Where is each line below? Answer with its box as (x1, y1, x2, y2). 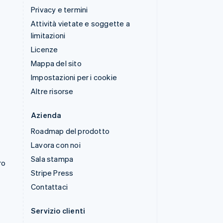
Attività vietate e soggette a (31, 18, 130, 28)
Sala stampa (31, 154, 74, 164)
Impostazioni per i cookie (31, 72, 117, 82)
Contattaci (31, 182, 68, 192)
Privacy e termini (31, 4, 88, 14)
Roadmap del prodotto (31, 126, 110, 136)
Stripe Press (31, 168, 74, 178)
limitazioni (31, 30, 66, 40)
